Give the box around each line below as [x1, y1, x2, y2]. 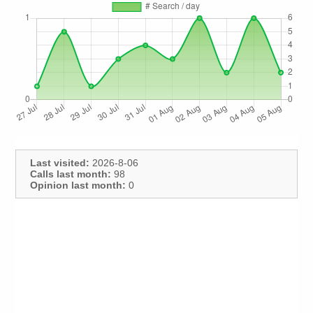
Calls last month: [30, 168, 112, 180]
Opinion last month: [30, 180, 126, 191]
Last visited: [30, 157, 90, 169]
